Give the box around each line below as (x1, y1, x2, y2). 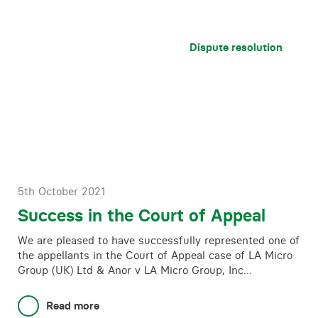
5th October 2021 (18, 185, 105, 198)
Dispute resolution (190, 40, 283, 54)
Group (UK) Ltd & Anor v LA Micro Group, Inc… (18, 263, 252, 277)
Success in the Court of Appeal (18, 205, 265, 226)
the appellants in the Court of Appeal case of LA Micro (18, 248, 292, 262)
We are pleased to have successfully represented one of (18, 234, 300, 247)
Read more (46, 299, 99, 312)
